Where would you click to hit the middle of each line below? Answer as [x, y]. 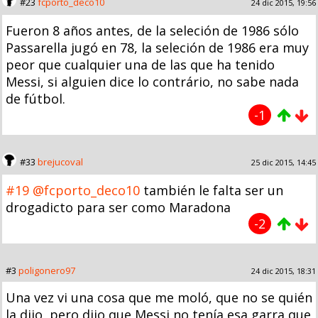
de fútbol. [35, 98]
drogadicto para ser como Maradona [118, 207]
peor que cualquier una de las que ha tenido [140, 64]
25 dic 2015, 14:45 [284, 162]
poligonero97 [47, 270]
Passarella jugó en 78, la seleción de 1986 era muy [157, 47]
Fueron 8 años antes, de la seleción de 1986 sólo [152, 30]
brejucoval [60, 161]
